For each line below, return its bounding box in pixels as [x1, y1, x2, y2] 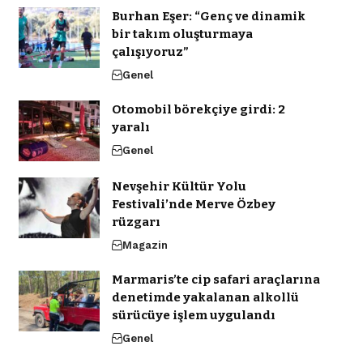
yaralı [111, 120, 150, 135]
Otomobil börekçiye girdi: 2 [111, 102, 285, 117]
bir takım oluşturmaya [111, 27, 253, 42]
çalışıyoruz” [111, 45, 189, 60]
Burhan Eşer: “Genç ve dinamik [111, 9, 305, 24]
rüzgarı [111, 215, 160, 230]
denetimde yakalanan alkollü [111, 290, 299, 305]
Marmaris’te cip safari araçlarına [111, 272, 320, 288]
